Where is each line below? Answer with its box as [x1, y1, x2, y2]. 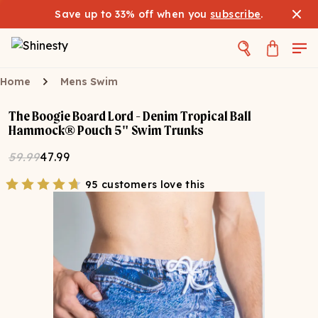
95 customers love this [85, 178, 205, 191]
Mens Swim [60, 75, 118, 88]
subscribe [210, 8, 261, 21]
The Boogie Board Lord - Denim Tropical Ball [9, 108, 251, 124]
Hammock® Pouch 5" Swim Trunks [9, 122, 204, 138]
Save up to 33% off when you [55, 8, 211, 21]
